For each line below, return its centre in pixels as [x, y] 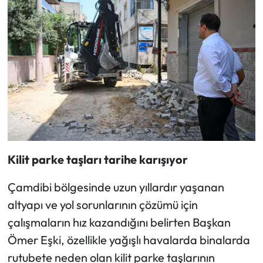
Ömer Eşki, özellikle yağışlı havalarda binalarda [129, 240]
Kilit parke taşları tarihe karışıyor [97, 160]
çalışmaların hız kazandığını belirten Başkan [119, 222]
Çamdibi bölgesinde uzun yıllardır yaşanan [116, 187]
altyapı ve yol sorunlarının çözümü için [102, 205]
